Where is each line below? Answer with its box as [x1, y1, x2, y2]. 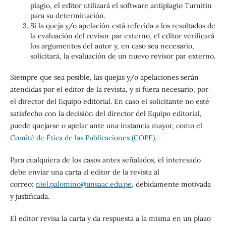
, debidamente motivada [131, 180, 211, 189]
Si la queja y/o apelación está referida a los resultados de [30, 21, 215, 31]
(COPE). [129, 133, 156, 143]
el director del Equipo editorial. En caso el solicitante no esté [10, 97, 209, 106]
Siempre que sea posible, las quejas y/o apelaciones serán [10, 73, 199, 82]
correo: [10, 180, 36, 189]
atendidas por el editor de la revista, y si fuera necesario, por [10, 85, 208, 94]
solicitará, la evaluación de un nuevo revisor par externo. [30, 51, 215, 61]
